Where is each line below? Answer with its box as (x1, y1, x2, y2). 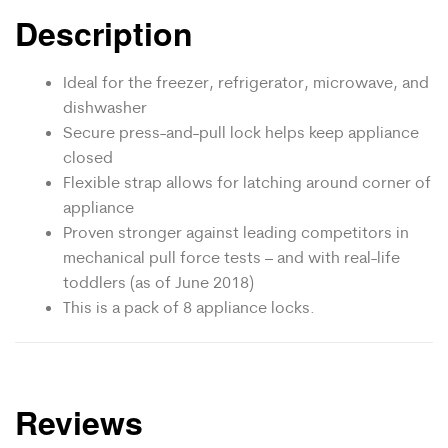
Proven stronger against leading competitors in (63, 221, 409, 242)
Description (15, 10, 193, 57)
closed (63, 146, 113, 167)
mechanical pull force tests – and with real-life (63, 246, 400, 267)
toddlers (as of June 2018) (63, 271, 254, 292)
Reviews (15, 398, 143, 445)
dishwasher (63, 96, 147, 117)
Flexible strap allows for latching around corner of (63, 171, 431, 192)
